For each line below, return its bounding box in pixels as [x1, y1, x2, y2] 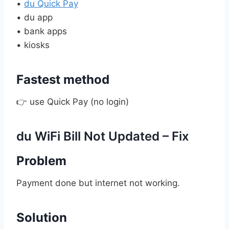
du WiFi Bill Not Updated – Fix [16, 128, 189, 144]
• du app [16, 12, 53, 22]
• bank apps [16, 26, 67, 36]
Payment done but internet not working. [16, 177, 180, 188]
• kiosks [16, 39, 50, 50]
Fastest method [16, 72, 109, 87]
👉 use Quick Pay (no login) [16, 96, 129, 107]
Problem [16, 153, 66, 168]
